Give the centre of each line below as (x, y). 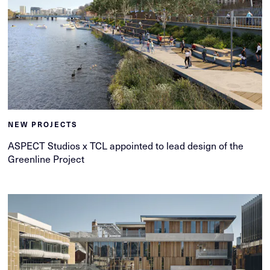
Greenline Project (46, 158)
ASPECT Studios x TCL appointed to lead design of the (126, 145)
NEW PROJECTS (43, 124)
